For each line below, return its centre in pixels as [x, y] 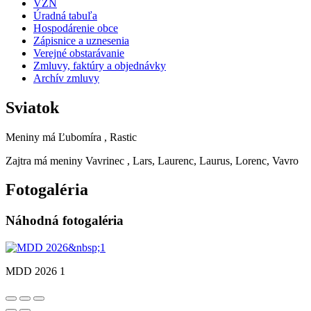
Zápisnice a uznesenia [81, 40]
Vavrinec [105, 160]
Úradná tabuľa [65, 15]
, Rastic [120, 137]
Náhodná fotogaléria [65, 221]
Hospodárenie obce [76, 28]
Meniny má [32, 137]
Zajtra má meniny [45, 160]
